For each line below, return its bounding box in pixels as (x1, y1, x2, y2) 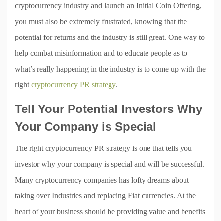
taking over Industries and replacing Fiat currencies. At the (15, 191, 196, 200)
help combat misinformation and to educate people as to (15, 48, 187, 57)
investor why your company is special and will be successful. (15, 159, 204, 168)
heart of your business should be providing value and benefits (15, 207, 205, 216)
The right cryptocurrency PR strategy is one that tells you (15, 144, 192, 152)
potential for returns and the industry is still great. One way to (15, 33, 205, 41)
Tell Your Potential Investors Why (15, 102, 202, 115)
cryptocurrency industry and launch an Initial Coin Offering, (15, 1, 202, 10)
